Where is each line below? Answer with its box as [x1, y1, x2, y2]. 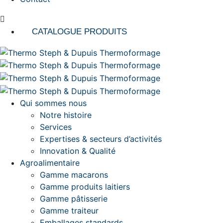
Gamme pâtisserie [40, 193, 108, 204]
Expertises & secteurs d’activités [40, 133, 162, 144]
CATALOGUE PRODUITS [32, 27, 127, 36]
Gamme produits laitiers [40, 181, 130, 192]
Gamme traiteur [40, 205, 99, 216]
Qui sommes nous [20, 98, 87, 108]
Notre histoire [40, 110, 92, 120]
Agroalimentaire [20, 157, 80, 168]
